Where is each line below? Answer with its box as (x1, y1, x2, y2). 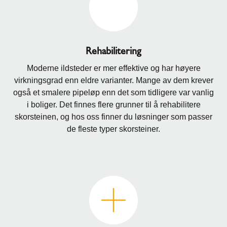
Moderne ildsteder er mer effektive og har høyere (26, 63, 201, 72)
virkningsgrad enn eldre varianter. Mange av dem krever (14, 75, 213, 85)
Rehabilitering (86, 44, 141, 57)
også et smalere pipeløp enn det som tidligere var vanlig (13, 88, 214, 97)
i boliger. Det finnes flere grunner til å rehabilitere (26, 100, 201, 109)
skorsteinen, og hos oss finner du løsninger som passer (15, 112, 212, 121)
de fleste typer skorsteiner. (67, 124, 160, 133)
